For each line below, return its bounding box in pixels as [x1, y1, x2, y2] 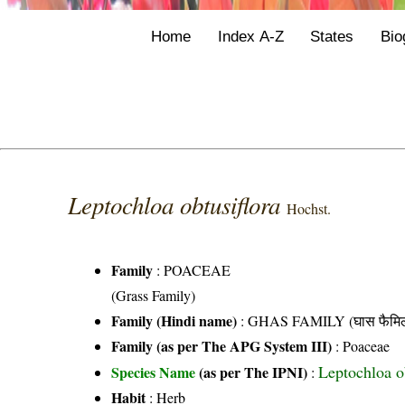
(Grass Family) [111, 286, 196, 306]
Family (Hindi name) [111, 310, 238, 332]
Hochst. [287, 199, 332, 219]
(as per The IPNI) [199, 362, 308, 383]
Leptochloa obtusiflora [68, 188, 287, 221]
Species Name [111, 362, 200, 383]
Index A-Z [217, 26, 284, 45]
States [310, 26, 354, 45]
